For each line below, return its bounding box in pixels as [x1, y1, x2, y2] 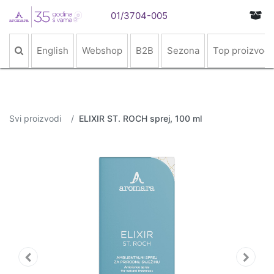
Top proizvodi [213, 45, 272, 56]
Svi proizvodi [9, 113, 61, 124]
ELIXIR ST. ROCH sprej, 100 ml [79, 113, 202, 124]
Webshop [82, 45, 122, 56]
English [37, 45, 68, 56]
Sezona [167, 45, 199, 56]
